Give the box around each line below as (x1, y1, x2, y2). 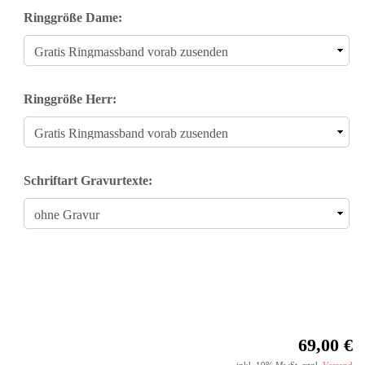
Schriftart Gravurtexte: (24, 174, 152, 188)
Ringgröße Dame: (24, 11, 122, 25)
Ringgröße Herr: (24, 92, 117, 107)
